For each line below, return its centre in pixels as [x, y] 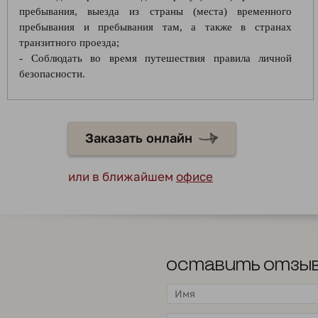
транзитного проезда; [69, 43]
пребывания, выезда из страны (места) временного [155, 11]
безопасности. [52, 74]
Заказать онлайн [139, 138]
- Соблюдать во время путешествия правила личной [155, 58]
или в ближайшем [122, 176]
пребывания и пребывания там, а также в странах [155, 27]
